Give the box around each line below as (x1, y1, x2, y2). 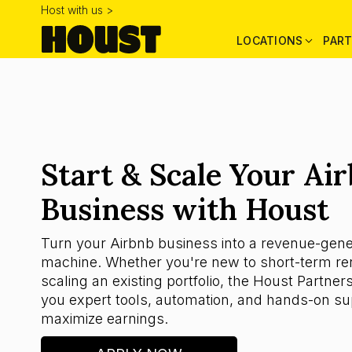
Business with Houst (41, 190, 329, 228)
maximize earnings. (41, 310, 168, 327)
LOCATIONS (236, 33, 303, 47)
